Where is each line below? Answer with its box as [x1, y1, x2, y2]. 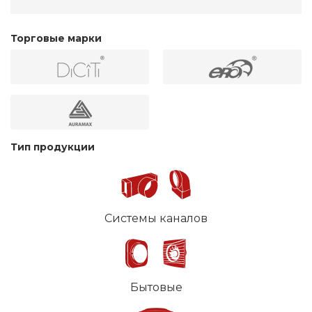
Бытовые [130, 281, 182, 295]
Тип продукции [10, 141, 95, 154]
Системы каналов [104, 212, 208, 226]
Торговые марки [10, 32, 102, 45]
